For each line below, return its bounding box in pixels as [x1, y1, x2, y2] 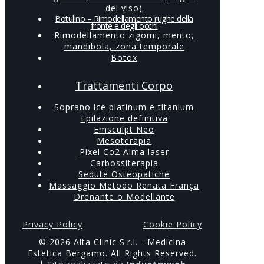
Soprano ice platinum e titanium [54, 101, 194, 113]
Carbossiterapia [90, 157, 159, 169]
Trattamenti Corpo [75, 78, 173, 93]
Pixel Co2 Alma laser [79, 146, 169, 158]
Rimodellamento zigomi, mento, [54, 29, 194, 41]
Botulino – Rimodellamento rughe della [55, 13, 193, 25]
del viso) [105, 2, 143, 14]
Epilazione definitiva [80, 113, 168, 124]
